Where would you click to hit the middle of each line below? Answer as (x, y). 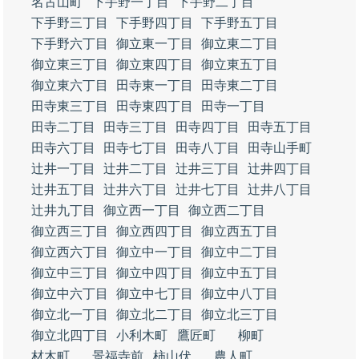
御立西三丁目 (70, 231)
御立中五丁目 (240, 273)
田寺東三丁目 (70, 106)
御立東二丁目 (240, 44)
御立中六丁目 (70, 294)
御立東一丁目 (155, 44)
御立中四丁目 (155, 273)
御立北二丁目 (155, 315)
